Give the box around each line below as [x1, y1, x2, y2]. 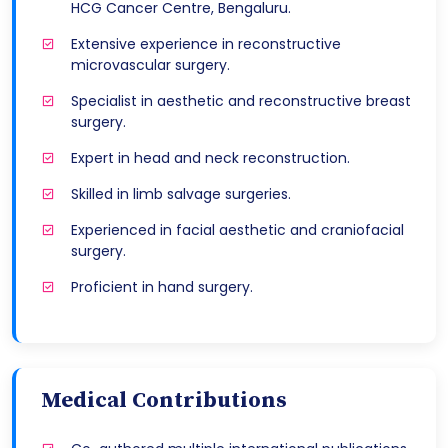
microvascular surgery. [71, 55, 230, 76]
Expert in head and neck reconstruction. [71, 148, 350, 169]
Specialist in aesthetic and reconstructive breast [71, 91, 411, 112]
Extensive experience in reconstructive [71, 34, 341, 55]
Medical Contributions [41, 387, 287, 415]
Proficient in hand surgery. [71, 277, 253, 298]
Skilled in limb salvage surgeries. [71, 184, 291, 205]
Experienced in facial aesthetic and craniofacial [71, 220, 404, 241]
